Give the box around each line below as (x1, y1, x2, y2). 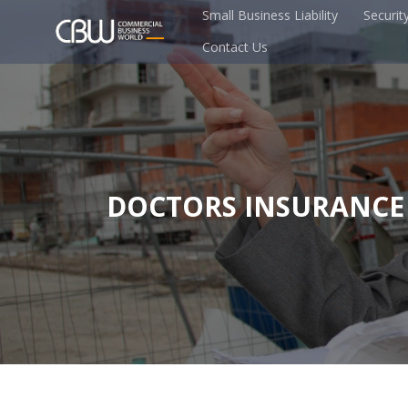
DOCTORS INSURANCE (107, 187, 404, 225)
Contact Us (201, 38, 268, 56)
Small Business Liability (201, 6, 338, 24)
